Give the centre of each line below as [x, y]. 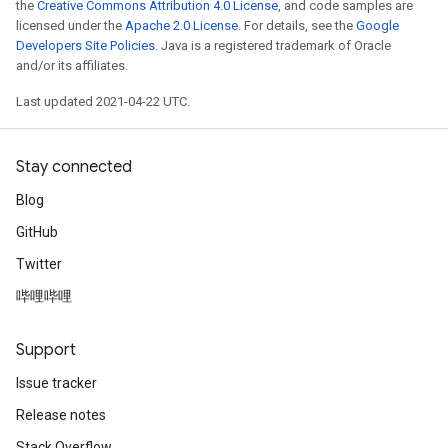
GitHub [37, 232]
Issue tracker [56, 383]
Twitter [39, 264]
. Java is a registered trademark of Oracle [273, 45]
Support [46, 350]
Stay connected [74, 167]
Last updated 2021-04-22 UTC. [103, 101]
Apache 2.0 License [181, 25]
